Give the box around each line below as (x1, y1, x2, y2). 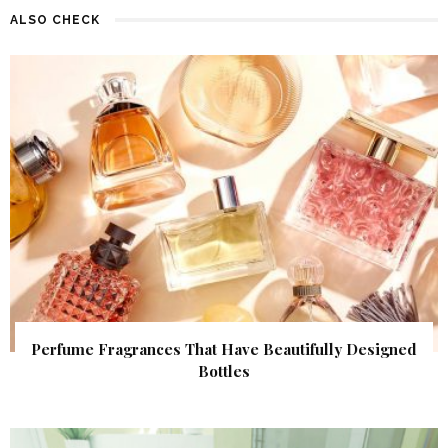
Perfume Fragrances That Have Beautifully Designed (31, 339, 417, 360)
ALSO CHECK (10, 12, 100, 27)
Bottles (198, 361, 250, 382)
